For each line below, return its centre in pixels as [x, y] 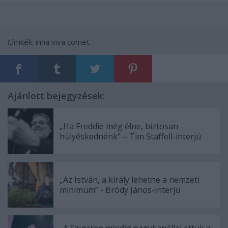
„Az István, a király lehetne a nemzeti [130, 179]
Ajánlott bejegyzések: [56, 95]
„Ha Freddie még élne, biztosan [119, 126]
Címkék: [22, 41]
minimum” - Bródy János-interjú [120, 190]
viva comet [70, 41]
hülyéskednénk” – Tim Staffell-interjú [130, 136]
